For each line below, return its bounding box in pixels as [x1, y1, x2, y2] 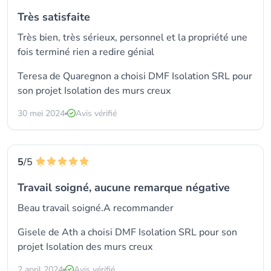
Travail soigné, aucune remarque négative [18, 180, 230, 195]
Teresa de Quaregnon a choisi [18, 70, 148, 83]
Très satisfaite [18, 10, 90, 24]
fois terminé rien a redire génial [18, 45, 154, 59]
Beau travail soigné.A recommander [18, 201, 174, 215]
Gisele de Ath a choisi [18, 226, 115, 239]
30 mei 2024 [18, 108, 65, 119]
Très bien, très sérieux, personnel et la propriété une [18, 31, 247, 44]
